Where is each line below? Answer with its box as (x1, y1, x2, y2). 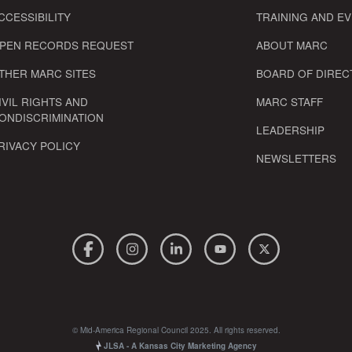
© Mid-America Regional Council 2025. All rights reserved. (71, 324, 280, 335)
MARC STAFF (256, 93, 324, 109)
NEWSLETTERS (256, 149, 337, 166)
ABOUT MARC (256, 36, 328, 53)
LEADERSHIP (256, 121, 325, 137)
